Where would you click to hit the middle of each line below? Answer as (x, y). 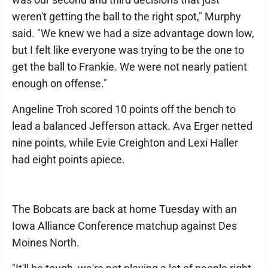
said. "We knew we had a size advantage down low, (133, 33)
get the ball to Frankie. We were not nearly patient (130, 67)
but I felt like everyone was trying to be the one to (128, 50)
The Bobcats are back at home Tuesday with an (124, 209)
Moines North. (46, 243)
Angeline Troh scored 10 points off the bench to (124, 109)
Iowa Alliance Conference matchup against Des (124, 226)
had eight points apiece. (68, 159)
